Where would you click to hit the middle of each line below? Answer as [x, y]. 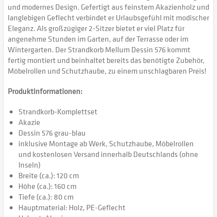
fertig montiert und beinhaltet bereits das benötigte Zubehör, [106, 60]
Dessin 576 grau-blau [52, 133]
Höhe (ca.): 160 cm [47, 186]
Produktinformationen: [45, 91]
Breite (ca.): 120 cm [49, 175]
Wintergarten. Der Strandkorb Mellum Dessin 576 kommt [99, 49]
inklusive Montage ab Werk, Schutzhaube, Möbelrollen [106, 143]
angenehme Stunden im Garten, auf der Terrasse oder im [98, 39]
